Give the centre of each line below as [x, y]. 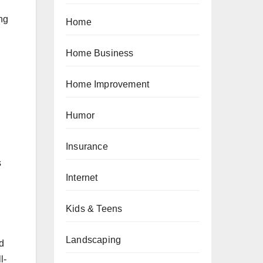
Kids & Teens [94, 209]
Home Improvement [108, 84]
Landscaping [94, 240]
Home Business [100, 53]
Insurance [87, 146]
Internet [82, 178]
